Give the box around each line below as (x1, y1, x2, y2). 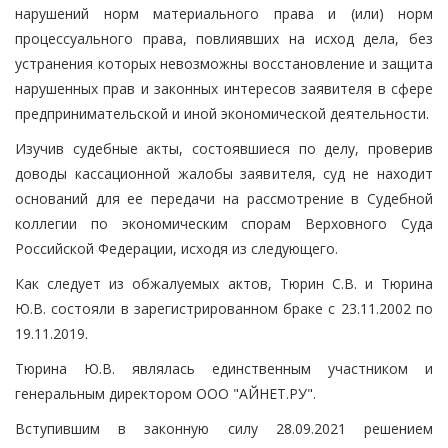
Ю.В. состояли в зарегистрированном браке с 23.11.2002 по (15, 298, 433, 318)
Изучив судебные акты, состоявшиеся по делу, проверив (15, 138, 433, 158)
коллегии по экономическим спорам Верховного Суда (15, 213, 433, 233)
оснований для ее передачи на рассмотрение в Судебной (15, 188, 433, 208)
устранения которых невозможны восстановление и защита (15, 53, 433, 73)
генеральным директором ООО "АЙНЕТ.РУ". (15, 383, 316, 403)
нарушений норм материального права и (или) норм (15, 3, 433, 23)
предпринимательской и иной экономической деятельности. (15, 103, 429, 123)
